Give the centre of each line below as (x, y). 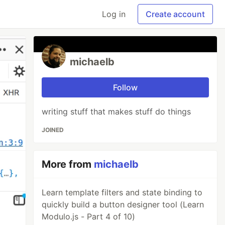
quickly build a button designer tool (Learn (123, 204)
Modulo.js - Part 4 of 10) (89, 216)
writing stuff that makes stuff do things (117, 111)
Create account (175, 14)
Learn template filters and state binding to (122, 192)
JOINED (53, 130)
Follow (126, 87)
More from (68, 164)
